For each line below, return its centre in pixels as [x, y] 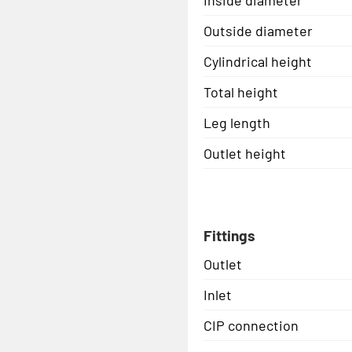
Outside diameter [258, 30]
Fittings [229, 235]
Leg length [237, 122]
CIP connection [251, 325]
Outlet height [245, 153]
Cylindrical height [258, 61]
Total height [241, 92]
